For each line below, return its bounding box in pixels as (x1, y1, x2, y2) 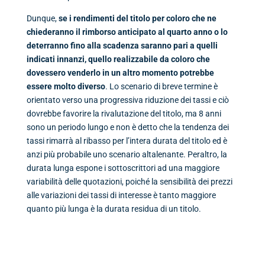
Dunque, (26, 14, 59, 24)
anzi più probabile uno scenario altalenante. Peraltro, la (26, 150, 227, 160)
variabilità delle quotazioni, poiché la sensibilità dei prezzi (26, 177, 232, 187)
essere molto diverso (26, 82, 105, 92)
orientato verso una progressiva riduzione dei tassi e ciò (26, 95, 229, 105)
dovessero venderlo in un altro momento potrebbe (26, 68, 214, 78)
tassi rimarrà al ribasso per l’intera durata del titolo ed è (26, 136, 227, 146)
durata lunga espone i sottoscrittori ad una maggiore (26, 163, 219, 173)
